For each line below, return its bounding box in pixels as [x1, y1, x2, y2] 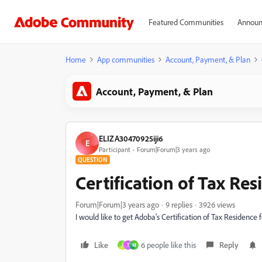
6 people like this [141, 240, 196, 250]
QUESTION [78, 156, 108, 164]
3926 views [199, 199, 235, 209]
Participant [99, 144, 130, 154]
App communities [97, 54, 154, 64]
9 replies [166, 199, 192, 209]
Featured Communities [148, 17, 223, 27]
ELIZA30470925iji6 [99, 133, 163, 143]
